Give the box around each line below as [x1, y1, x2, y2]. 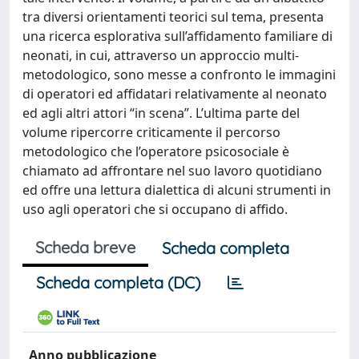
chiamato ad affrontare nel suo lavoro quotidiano [22, 162, 322, 179]
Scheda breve [35, 237, 135, 257]
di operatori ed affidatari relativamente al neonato [22, 85, 327, 103]
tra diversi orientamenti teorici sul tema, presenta [22, 8, 324, 26]
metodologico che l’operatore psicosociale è [22, 143, 289, 160]
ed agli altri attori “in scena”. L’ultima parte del [22, 104, 300, 122]
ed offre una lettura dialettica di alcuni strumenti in [22, 181, 331, 199]
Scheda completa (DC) [36, 272, 200, 292]
